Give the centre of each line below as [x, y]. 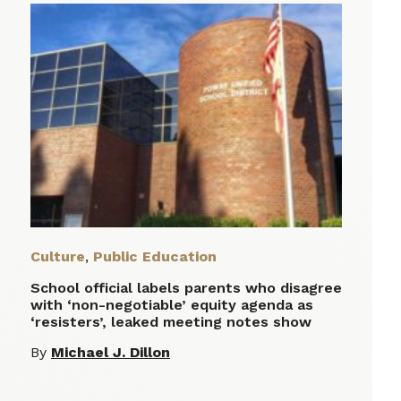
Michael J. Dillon [111, 353]
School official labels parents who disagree [186, 288]
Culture [58, 257]
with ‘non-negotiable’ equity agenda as [172, 305]
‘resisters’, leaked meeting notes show [171, 322]
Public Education [155, 257]
